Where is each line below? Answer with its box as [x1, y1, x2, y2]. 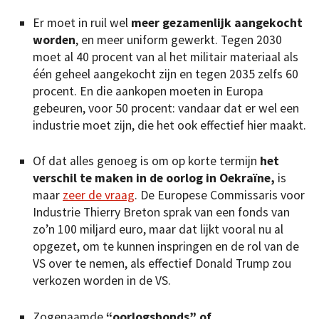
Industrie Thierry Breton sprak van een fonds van [33, 204, 290, 221]
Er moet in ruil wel [33, 15, 131, 31]
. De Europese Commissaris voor [135, 187, 305, 204]
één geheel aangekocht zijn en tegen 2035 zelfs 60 [33, 66, 298, 83]
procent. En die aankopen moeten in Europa [33, 83, 263, 100]
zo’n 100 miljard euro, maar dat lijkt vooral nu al [33, 221, 283, 238]
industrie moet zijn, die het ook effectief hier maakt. [33, 117, 306, 134]
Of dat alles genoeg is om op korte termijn [33, 153, 260, 169]
